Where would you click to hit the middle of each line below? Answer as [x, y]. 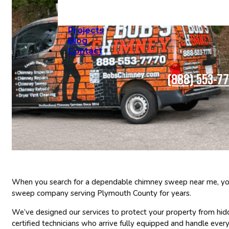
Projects [86, 30]
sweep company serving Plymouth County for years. [101, 193]
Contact [85, 51]
